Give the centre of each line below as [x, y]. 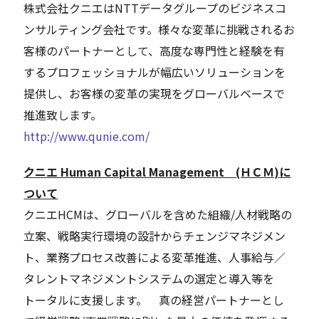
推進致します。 [63, 115]
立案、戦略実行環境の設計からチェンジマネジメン [155, 236]
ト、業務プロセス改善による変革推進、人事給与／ [155, 257]
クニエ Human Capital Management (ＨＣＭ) [152, 172]
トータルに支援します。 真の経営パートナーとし [154, 300]
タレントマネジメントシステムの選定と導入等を [149, 279]
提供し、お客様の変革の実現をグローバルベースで [155, 94]
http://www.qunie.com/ [87, 136]
